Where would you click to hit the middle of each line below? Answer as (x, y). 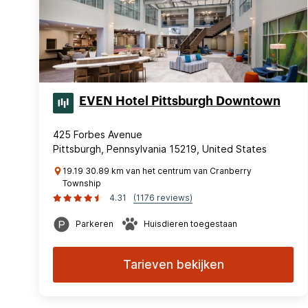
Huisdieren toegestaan (190, 224)
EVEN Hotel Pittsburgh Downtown (180, 101)
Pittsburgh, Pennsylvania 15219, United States (160, 149)
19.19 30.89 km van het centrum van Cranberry (157, 171)
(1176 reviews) (163, 198)
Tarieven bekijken (173, 265)
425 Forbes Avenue (98, 134)
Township (82, 183)
